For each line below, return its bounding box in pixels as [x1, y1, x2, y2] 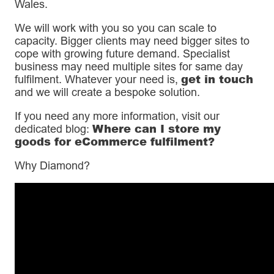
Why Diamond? [15, 159, 90, 172]
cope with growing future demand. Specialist [15, 47, 230, 61]
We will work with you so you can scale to [15, 21, 217, 35]
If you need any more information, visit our [15, 109, 220, 123]
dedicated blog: [15, 122, 92, 136]
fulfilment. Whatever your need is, [15, 73, 181, 86]
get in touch [181, 71, 253, 87]
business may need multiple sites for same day [15, 60, 243, 73]
